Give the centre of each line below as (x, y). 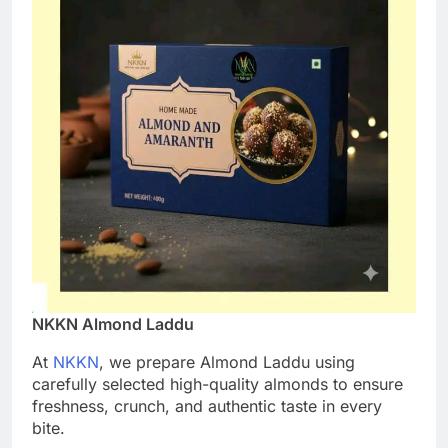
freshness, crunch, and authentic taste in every (207, 405)
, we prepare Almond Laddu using (227, 361)
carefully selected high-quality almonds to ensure (217, 383)
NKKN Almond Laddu (113, 323)
